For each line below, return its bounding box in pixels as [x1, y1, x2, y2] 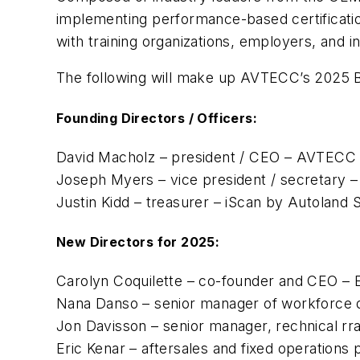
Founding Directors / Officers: [56, 109, 257, 126]
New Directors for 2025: [56, 234, 220, 251]
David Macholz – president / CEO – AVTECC [56, 148, 356, 166]
